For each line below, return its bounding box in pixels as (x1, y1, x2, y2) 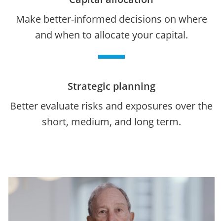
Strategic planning (67, 79, 155, 93)
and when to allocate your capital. (35, 28, 188, 41)
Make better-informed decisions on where (15, 12, 207, 26)
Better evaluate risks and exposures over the (10, 99, 213, 112)
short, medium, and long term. (41, 115, 181, 128)
